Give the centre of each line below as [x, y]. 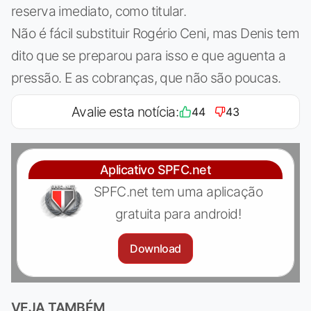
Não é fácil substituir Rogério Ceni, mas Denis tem [155, 33]
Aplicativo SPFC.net [155, 169]
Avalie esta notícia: [125, 111]
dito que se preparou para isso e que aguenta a [149, 55]
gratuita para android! [178, 213]
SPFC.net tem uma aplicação [178, 191]
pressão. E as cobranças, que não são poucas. [146, 77]
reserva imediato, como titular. [99, 11]
